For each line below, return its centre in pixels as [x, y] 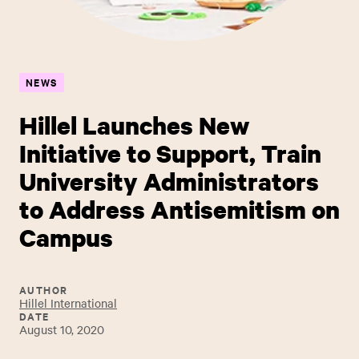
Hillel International [68, 303]
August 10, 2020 [62, 329]
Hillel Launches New [134, 125]
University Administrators [169, 182]
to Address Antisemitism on [179, 210]
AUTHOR [44, 290]
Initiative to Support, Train [170, 153]
